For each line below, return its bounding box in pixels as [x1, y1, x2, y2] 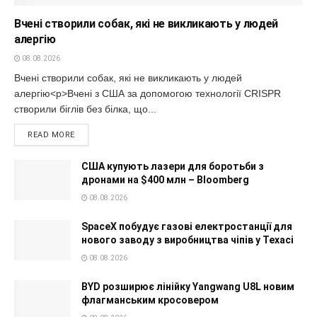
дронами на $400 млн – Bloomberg [81, 174, 249, 186]
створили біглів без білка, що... [14, 103, 156, 115]
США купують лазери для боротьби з [81, 161, 264, 173]
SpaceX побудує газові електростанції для [81, 221, 292, 233]
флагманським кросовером [81, 294, 219, 306]
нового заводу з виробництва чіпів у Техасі [81, 234, 294, 246]
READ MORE [28, 130, 75, 140]
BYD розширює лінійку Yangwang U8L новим [81, 281, 294, 293]
